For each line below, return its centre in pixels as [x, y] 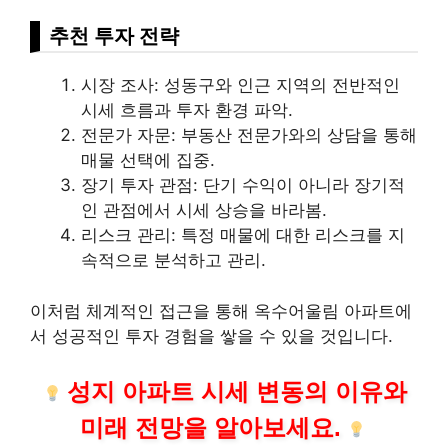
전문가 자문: [131, 135]
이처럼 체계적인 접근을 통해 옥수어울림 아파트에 [221, 310]
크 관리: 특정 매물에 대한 [215, 235]
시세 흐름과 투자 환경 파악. [187, 110]
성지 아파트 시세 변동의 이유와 [237, 392]
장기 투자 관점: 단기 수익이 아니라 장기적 [243, 185]
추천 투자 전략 [114, 36]
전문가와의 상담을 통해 [324, 135]
